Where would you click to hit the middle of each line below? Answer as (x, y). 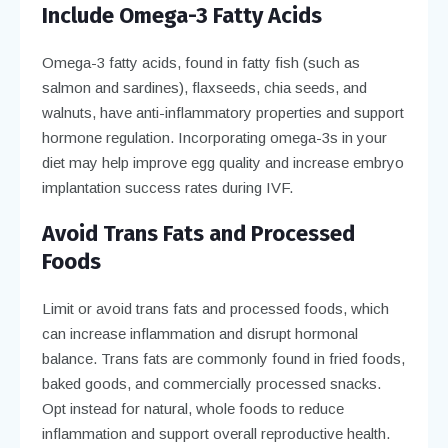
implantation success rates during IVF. (167, 187)
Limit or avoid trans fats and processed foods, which (215, 308)
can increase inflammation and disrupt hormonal (199, 333)
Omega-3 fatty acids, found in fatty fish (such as (200, 62)
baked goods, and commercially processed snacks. (211, 383)
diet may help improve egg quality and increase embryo (222, 162)
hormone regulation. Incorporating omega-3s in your (214, 137)
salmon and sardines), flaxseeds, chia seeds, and (204, 87)
